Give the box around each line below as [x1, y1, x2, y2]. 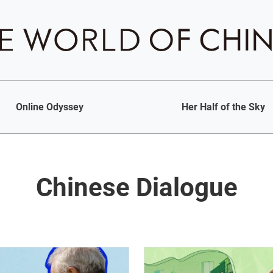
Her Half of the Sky [182, 101, 265, 113]
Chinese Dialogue [35, 172, 238, 202]
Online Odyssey [16, 101, 83, 113]
